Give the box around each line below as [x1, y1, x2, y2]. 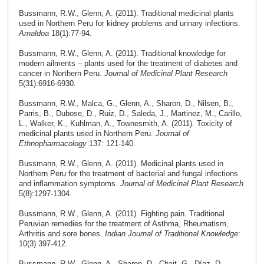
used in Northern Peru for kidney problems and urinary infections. [18, 19, 240, 28]
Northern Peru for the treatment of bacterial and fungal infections [18, 169, 238, 179]
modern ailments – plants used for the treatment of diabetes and [18, 59, 237, 68]
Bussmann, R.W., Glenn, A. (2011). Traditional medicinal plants [18, 9, 234, 18]
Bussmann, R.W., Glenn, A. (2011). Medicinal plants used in [18, 159, 223, 169]
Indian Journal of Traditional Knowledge [104, 229, 238, 239]
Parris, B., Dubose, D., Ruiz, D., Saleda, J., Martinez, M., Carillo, [18, 109, 242, 118]
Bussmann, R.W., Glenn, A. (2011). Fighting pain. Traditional [18, 209, 225, 219]
